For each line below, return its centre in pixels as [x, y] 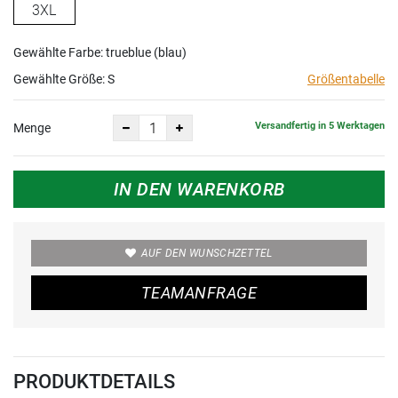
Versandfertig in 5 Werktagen [320, 125]
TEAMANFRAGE [199, 293]
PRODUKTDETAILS [94, 382]
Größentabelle [346, 79]
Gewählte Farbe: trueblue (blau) [100, 52]
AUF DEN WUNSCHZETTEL [207, 253]
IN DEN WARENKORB [199, 189]
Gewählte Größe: [60, 79]
